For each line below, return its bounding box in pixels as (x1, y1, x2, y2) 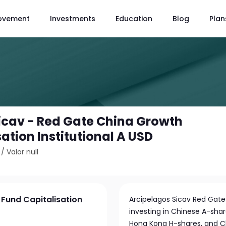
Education (116, 13, 152, 24)
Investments (50, 13, 95, 24)
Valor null (7, 147, 39, 157)
